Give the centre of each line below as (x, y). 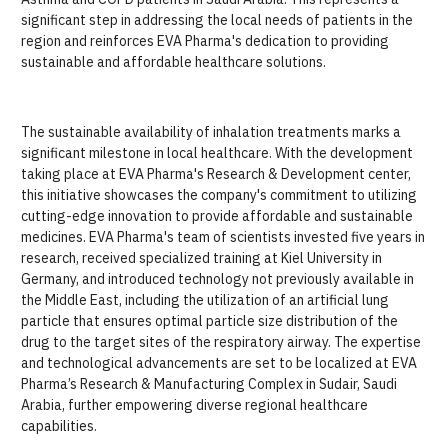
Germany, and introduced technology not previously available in (217, 279)
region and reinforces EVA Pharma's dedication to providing (205, 41)
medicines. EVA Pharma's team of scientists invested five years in (223, 237)
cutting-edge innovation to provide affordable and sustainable (217, 216)
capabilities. (59, 426)
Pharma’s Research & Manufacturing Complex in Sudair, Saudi (209, 384)
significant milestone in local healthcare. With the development (217, 153)
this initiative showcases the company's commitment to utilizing (219, 195)
